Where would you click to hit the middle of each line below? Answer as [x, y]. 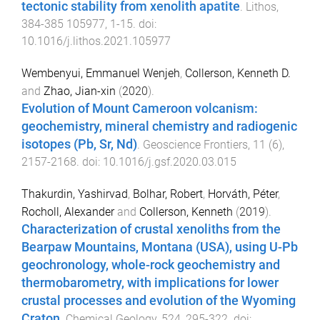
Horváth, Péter [243, 194]
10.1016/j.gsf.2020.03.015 [170, 162]
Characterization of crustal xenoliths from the [151, 229]
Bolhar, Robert [168, 194]
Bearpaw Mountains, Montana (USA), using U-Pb [160, 247]
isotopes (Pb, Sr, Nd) [79, 145]
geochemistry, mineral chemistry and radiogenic [159, 127]
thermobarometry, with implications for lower [150, 282]
